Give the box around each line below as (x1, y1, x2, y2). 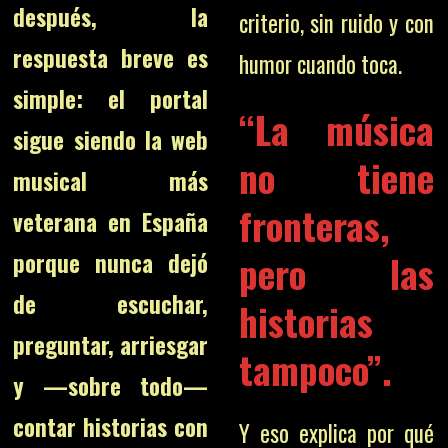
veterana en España (13, 205, 209, 239)
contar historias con (13, 410, 209, 444)
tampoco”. (238, 341, 392, 397)
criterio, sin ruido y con (238, 6, 434, 40)
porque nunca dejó (13, 246, 209, 280)
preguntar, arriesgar (13, 328, 209, 362)
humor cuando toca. (238, 47, 402, 81)
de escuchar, (13, 287, 209, 321)
